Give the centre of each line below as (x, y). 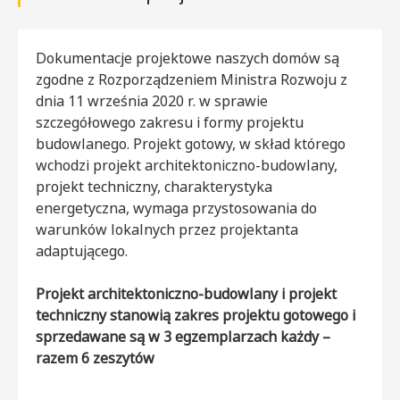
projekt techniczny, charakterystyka (154, 186)
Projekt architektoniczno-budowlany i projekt (186, 293)
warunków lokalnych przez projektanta (167, 229)
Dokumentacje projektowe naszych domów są (187, 58)
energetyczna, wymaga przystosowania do (176, 208)
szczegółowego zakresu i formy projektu (170, 122)
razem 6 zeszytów (95, 358)
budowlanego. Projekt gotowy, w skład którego (191, 143)
